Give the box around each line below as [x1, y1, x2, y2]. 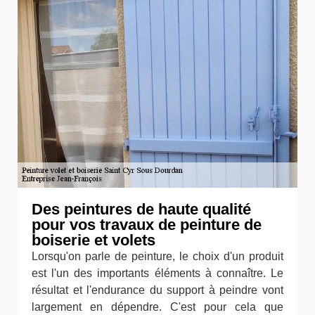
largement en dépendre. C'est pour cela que [32, 301, 283, 313]
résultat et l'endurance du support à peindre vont [32, 284, 283, 296]
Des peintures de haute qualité [32, 200, 251, 218]
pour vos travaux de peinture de [32, 216, 262, 233]
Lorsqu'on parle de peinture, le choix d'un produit [32, 250, 283, 262]
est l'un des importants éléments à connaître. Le [32, 267, 283, 279]
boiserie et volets [32, 231, 155, 249]
